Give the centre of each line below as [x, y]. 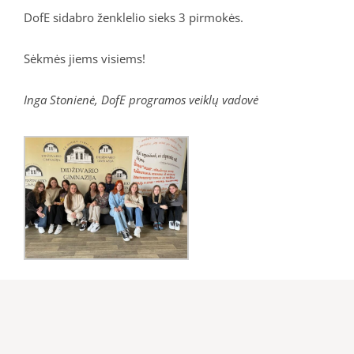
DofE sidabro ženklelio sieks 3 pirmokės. [133, 17]
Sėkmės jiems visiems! [84, 58]
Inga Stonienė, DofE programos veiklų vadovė [141, 99]
